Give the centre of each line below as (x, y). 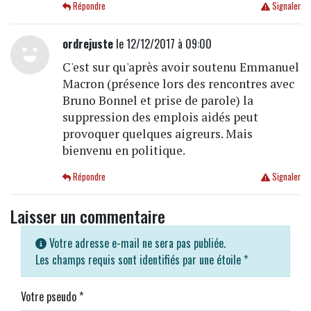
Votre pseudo (50, 296)
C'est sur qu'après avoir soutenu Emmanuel (180, 67)
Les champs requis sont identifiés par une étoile (140, 259)
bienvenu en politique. (124, 150)
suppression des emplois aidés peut (160, 117)
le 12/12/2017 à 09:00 (162, 43)
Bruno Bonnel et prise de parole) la (158, 100)
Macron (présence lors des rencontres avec (178, 83)
